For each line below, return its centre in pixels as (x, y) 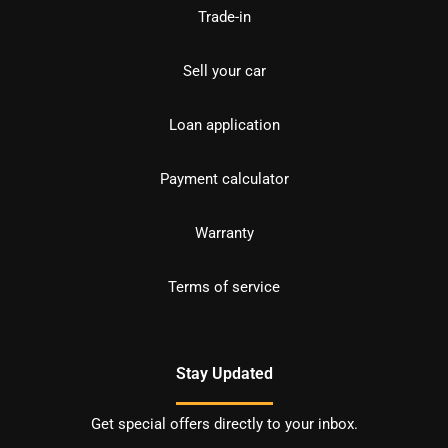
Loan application (224, 125)
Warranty (224, 233)
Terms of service (224, 287)
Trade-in (224, 17)
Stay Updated (224, 374)
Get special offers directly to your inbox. (224, 424)
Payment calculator (224, 179)
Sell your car (224, 71)
